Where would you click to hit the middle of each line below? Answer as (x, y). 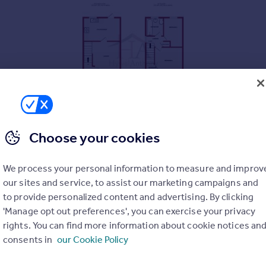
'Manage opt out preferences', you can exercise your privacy (129, 211)
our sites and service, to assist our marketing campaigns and (131, 183)
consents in (29, 240)
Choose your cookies (94, 138)
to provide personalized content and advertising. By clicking (129, 197)
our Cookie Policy (93, 240)
